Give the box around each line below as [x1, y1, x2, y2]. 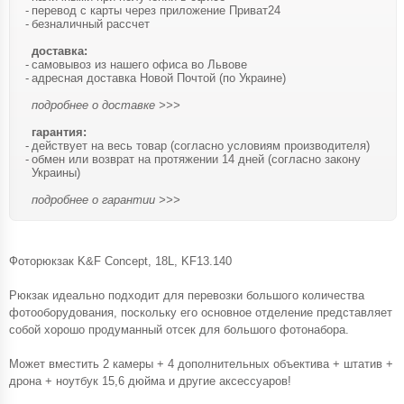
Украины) [32, 165, 80, 179]
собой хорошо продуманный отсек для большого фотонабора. [9, 322, 349, 336]
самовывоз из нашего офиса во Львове [32, 57, 247, 71]
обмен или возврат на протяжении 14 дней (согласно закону [32, 151, 361, 166]
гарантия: [32, 124, 87, 139]
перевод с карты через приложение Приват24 [32, 3, 280, 17]
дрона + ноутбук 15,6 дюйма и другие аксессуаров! [9, 373, 291, 388]
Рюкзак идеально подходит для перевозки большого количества [9, 288, 364, 302]
